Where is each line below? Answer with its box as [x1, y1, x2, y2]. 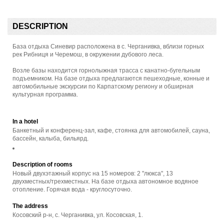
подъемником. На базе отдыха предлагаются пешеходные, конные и [12, 74, 209, 82]
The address [12, 202, 48, 210]
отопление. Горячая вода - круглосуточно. [12, 186, 132, 193]
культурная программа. [12, 90, 78, 98]
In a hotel [12, 117, 38, 125]
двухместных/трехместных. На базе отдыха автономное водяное [12, 178, 198, 185]
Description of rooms [12, 161, 72, 168]
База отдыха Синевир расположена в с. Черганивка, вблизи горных [12, 42, 204, 50]
